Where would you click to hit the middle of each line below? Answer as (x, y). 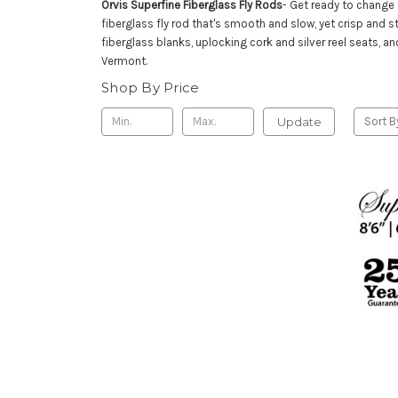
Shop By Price (151, 87)
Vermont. (124, 60)
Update (299, 121)
